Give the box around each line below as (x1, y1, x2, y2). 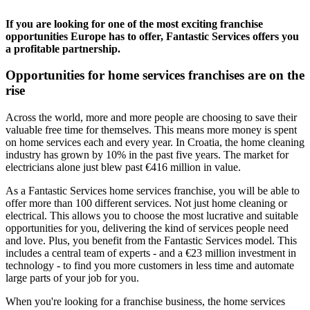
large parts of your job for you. (6, 272, 139, 284)
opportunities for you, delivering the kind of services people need (6, 222, 289, 235)
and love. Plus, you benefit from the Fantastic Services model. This (6, 235, 297, 247)
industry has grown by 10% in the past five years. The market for (6, 149, 289, 161)
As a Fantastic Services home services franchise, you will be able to (6, 185, 300, 197)
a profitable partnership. (6, 42, 120, 55)
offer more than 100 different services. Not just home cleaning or (6, 197, 287, 210)
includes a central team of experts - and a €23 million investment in (6, 247, 296, 259)
